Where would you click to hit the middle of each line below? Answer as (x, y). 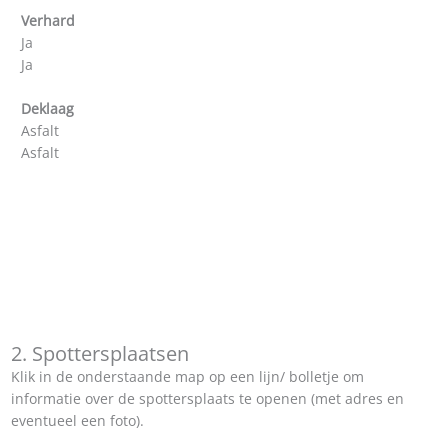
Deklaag (47, 108)
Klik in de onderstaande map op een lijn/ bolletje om (188, 376)
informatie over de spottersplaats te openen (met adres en (208, 398)
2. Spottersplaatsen (100, 353)
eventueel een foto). (78, 420)
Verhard (47, 20)
